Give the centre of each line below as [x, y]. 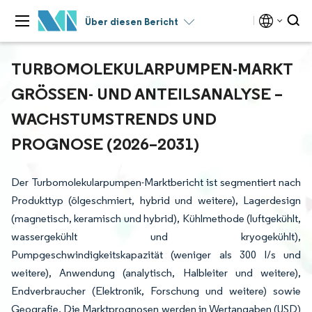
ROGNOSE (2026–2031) [102, 143]
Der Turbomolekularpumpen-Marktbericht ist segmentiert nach [156, 182]
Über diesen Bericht [132, 22]
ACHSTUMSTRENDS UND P [114, 118]
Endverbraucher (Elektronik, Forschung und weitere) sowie [156, 291]
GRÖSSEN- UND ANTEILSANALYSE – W [147, 93]
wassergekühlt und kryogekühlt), [156, 236]
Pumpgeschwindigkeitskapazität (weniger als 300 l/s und [156, 255]
